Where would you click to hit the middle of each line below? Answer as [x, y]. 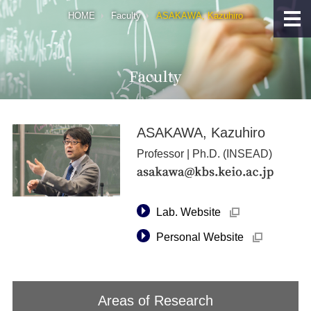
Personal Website [200, 237]
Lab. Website [189, 212]
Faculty [126, 16]
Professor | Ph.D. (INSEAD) [205, 154]
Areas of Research [155, 300]
